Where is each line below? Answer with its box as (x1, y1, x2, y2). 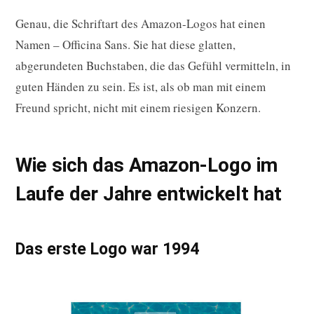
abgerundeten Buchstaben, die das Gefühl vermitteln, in (15, 57, 291, 74)
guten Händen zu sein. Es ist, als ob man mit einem (15, 78, 266, 95)
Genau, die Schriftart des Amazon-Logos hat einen (15, 15, 266, 32)
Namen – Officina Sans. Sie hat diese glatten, (15, 36, 235, 53)
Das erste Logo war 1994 (15, 238, 199, 259)
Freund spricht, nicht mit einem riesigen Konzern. (15, 99, 261, 116)
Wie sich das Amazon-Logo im (15, 153, 278, 177)
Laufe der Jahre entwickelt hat (15, 182, 282, 205)
